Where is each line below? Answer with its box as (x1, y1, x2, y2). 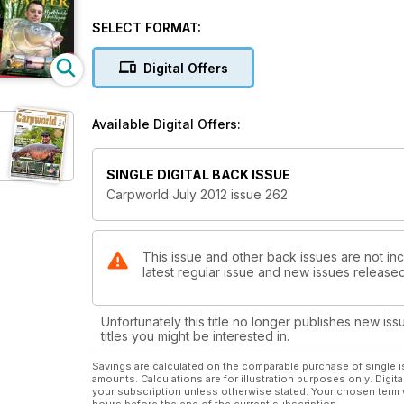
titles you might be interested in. (101, 328, 289, 344)
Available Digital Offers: (92, 116, 241, 132)
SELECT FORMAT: (92, 20, 201, 35)
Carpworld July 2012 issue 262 (106, 187, 288, 203)
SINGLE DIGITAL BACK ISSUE (106, 167, 290, 183)
